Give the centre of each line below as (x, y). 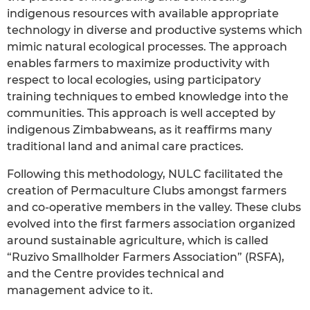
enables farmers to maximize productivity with (138, 63)
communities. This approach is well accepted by (141, 113)
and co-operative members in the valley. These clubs (154, 207)
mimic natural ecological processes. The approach (147, 46)
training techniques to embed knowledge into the (148, 96)
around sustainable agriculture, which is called (138, 240)
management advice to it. (80, 290)
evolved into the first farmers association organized (151, 224)
